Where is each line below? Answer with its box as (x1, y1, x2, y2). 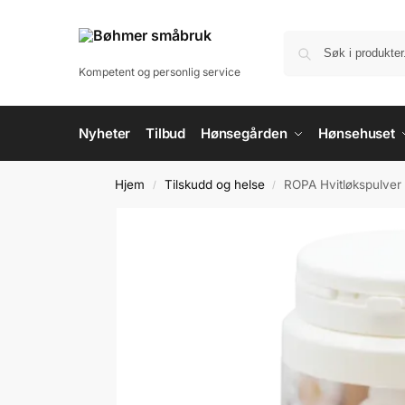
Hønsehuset (318, 125, 396, 142)
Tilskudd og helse (164, 177, 265, 192)
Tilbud (145, 125, 186, 142)
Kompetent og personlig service (79, 65, 240, 80)
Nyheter (79, 125, 131, 142)
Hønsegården (200, 125, 287, 142)
